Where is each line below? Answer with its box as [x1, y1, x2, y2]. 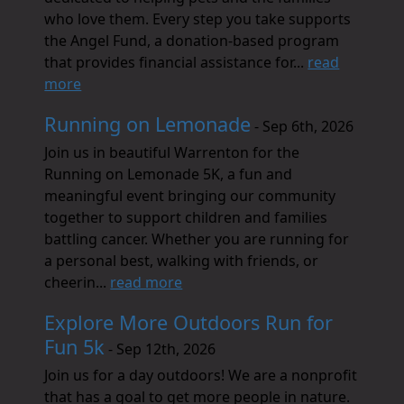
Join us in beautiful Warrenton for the [44, 142, 300, 162]
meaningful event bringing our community [44, 186, 336, 206]
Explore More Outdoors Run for [44, 309, 334, 335]
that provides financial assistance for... [44, 52, 308, 72]
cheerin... [44, 272, 111, 292]
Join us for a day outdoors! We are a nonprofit [44, 365, 358, 385]
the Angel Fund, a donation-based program [44, 31, 340, 50]
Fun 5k [44, 334, 106, 360]
